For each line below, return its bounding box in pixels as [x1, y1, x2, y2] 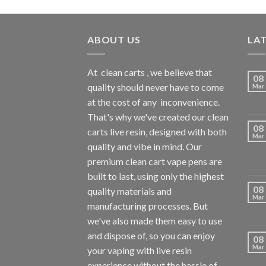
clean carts [97, 66, 145, 78]
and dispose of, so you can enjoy [87, 229, 215, 241]
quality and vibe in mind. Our [87, 140, 202, 152]
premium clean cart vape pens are [87, 155, 222, 167]
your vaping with [87, 244, 156, 256]
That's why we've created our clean [87, 110, 229, 122]
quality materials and [87, 185, 172, 197]
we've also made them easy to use [87, 214, 222, 226]
